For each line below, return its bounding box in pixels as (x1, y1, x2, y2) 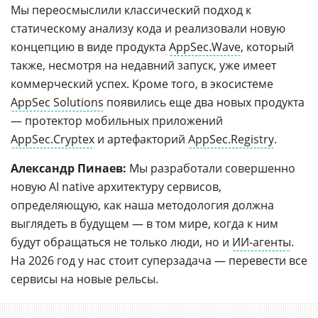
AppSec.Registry (188, 131, 274, 147)
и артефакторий (94, 131, 188, 147)
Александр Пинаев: (11, 160, 129, 176)
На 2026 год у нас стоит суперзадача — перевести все (11, 252, 307, 268)
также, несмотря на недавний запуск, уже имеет (11, 57, 276, 73)
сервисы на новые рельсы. (11, 270, 158, 287)
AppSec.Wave (169, 38, 241, 55)
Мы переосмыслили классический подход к (11, 1, 251, 18)
